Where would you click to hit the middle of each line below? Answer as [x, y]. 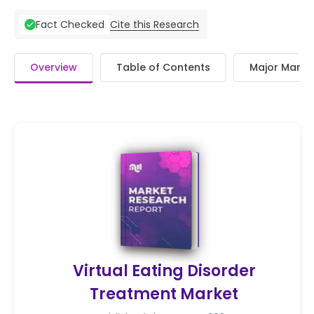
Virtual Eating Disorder [164, 271]
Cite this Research [155, 24]
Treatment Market [164, 294]
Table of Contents [163, 67]
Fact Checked [70, 25]
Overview [54, 67]
